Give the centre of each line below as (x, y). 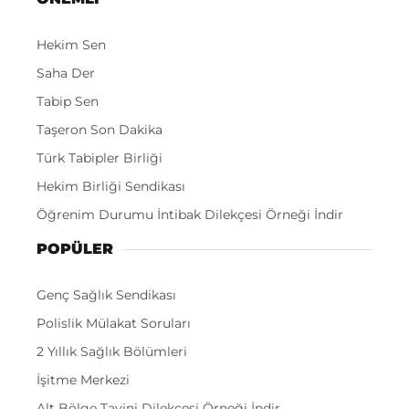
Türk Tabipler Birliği (100, 158)
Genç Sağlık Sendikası (106, 295)
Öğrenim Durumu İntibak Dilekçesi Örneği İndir (190, 215)
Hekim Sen (71, 45)
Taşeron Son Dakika (100, 130)
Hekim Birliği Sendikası (111, 187)
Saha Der (66, 73)
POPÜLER (75, 249)
